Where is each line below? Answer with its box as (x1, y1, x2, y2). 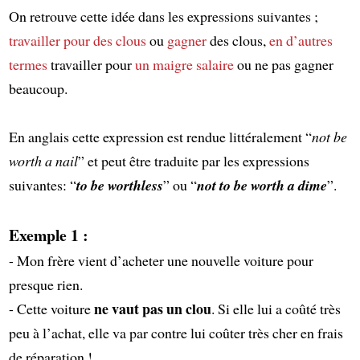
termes (8, 54, 47, 74)
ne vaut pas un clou (93, 297, 211, 319)
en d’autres (268, 30, 333, 50)
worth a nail (8, 150, 78, 170)
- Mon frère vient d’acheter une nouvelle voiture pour (8, 250, 313, 270)
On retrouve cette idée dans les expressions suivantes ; (8, 6, 318, 26)
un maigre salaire (134, 54, 234, 74)
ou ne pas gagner (233, 54, 333, 74)
